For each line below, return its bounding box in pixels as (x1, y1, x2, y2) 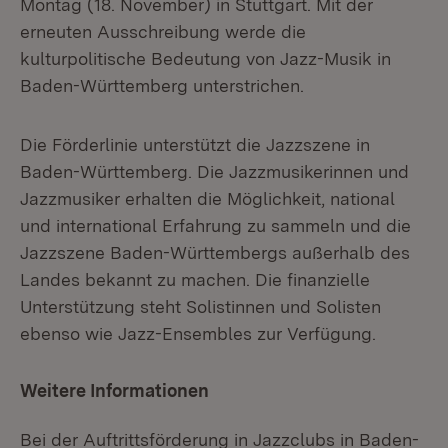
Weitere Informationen (20, 380, 209, 401)
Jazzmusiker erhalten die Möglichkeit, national (20, 188, 395, 209)
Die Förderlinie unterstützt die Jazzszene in (20, 134, 370, 155)
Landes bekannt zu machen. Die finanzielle (20, 269, 370, 290)
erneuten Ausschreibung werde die (20, 21, 306, 42)
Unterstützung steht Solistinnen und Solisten (20, 296, 381, 317)
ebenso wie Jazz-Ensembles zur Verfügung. (20, 323, 376, 344)
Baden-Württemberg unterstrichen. (20, 75, 304, 96)
